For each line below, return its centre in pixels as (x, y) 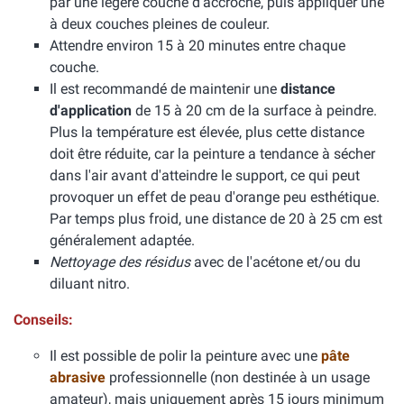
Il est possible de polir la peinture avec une (185, 356)
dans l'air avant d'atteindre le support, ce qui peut (205, 175)
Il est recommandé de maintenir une (165, 89)
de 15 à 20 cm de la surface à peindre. (254, 110)
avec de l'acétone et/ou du (275, 262)
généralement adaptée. (122, 240)
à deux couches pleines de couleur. (160, 24)
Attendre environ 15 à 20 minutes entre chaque (197, 46)
